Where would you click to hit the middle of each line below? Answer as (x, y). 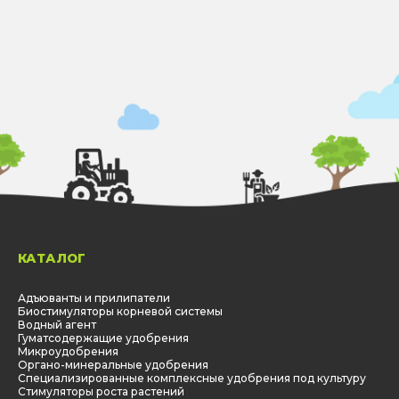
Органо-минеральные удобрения (113, 365)
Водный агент (57, 325)
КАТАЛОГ (52, 259)
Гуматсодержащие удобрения (103, 338)
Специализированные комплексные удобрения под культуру (192, 379)
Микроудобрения (68, 352)
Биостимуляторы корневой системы (120, 312)
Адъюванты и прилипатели (94, 298)
